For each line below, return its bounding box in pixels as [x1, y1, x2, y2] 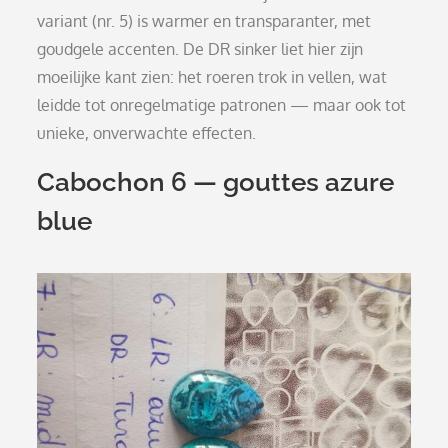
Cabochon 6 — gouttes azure [37, 167, 395, 198]
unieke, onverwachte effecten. [37, 123, 257, 144]
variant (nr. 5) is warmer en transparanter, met [37, 11, 372, 32]
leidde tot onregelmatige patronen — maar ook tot [37, 95, 407, 116]
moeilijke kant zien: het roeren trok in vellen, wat [37, 67, 388, 88]
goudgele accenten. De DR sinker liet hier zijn [37, 39, 364, 60]
